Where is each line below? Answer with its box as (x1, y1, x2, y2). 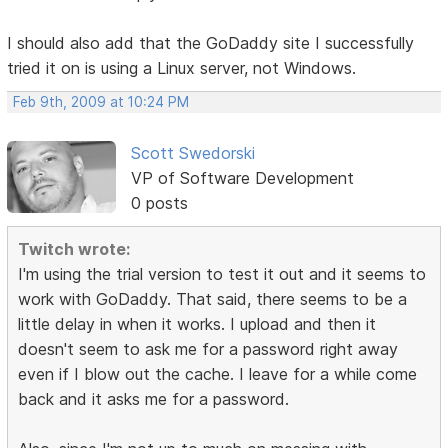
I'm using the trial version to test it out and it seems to (18, 264, 427, 285)
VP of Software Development (130, 168, 354, 189)
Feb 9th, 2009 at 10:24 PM (13, 94, 190, 111)
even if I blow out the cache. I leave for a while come (18, 364, 418, 385)
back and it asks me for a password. (18, 389, 290, 410)
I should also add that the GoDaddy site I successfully (7, 33, 415, 54)
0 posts (130, 193, 188, 214)
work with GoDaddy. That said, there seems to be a (18, 289, 408, 310)
